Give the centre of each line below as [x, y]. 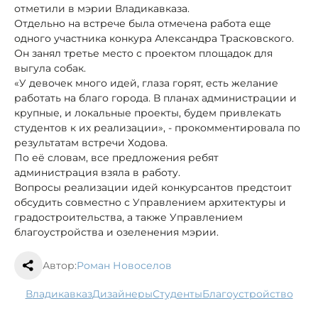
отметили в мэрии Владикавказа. [102, 9]
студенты [181, 294]
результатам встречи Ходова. [91, 143]
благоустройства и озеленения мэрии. [116, 232]
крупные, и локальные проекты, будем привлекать [148, 113]
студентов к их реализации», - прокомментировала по [157, 128]
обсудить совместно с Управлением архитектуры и [150, 203]
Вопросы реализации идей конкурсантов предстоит [153, 188]
